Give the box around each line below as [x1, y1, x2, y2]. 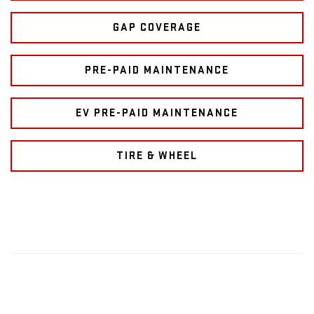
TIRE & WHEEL [116, 149, 198, 163]
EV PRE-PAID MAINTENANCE [76, 106, 238, 120]
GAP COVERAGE [113, 20, 201, 34]
